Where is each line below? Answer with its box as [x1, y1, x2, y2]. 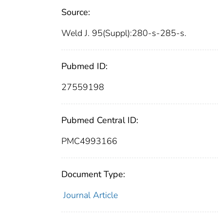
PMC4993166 [61, 135, 117, 147]
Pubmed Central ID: [61, 114, 138, 127]
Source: [61, 6, 90, 18]
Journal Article [63, 189, 118, 201]
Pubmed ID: [61, 60, 108, 73]
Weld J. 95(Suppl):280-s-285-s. [61, 27, 186, 39]
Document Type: [61, 168, 125, 181]
